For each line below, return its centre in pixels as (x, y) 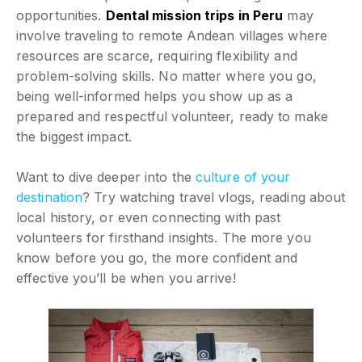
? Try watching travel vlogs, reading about (214, 197)
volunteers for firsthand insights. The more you (164, 237)
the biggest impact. (74, 136)
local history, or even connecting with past (149, 217)
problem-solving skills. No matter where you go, (166, 76)
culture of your (243, 177)
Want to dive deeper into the (106, 177)
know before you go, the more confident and (157, 257)
